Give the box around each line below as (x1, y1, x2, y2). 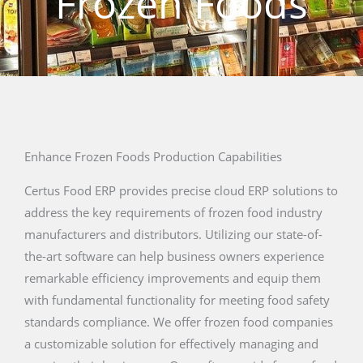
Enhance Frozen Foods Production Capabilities (24, 148, 282, 165)
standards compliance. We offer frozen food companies (24, 314, 333, 331)
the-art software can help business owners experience (24, 248, 324, 265)
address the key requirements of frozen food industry (24, 204, 322, 221)
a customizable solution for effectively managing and (24, 335, 318, 352)
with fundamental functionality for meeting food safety (24, 292, 330, 309)
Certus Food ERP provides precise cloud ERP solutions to (24, 182, 338, 199)
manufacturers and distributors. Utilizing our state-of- (24, 226, 322, 243)
